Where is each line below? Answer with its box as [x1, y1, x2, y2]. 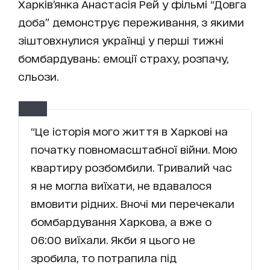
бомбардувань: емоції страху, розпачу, [18, 52, 228, 64]
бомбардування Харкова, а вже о [31, 215, 212, 228]
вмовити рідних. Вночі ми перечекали [31, 197, 234, 210]
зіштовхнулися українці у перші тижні [18, 34, 224, 46]
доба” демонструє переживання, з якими [18, 16, 244, 28]
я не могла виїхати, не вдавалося [31, 179, 212, 192]
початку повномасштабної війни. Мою [31, 143, 237, 155]
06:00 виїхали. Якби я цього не [31, 233, 195, 246]
